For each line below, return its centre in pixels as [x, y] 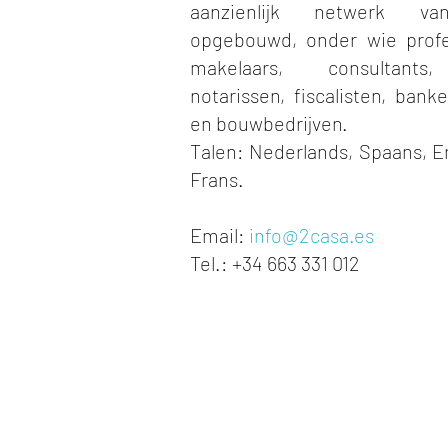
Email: [219, 235]
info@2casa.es [311, 235]
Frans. [217, 179]
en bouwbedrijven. [269, 123]
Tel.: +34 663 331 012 [275, 263]
